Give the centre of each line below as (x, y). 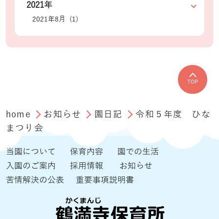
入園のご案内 (31, 166)
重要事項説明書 (105, 180)
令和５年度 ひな (173, 115)
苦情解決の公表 (35, 180)
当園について (31, 152)
